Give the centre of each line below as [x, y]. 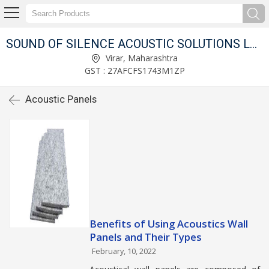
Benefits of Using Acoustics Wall [169, 224]
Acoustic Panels [61, 99]
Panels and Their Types [146, 237]
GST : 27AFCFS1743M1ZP [134, 70]
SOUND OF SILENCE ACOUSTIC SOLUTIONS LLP [253, 44]
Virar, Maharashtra [141, 58]
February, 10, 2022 [124, 251]
